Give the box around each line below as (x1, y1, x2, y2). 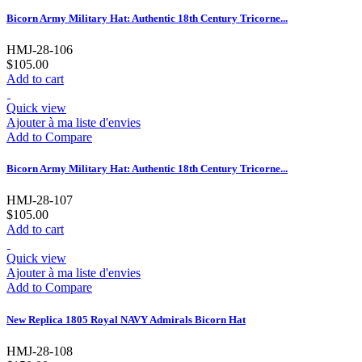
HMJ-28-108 (6, 343, 73, 358)
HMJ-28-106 (6, 43, 73, 57)
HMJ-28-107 (6, 193, 73, 208)
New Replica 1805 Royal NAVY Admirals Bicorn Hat (6, 313, 246, 326)
